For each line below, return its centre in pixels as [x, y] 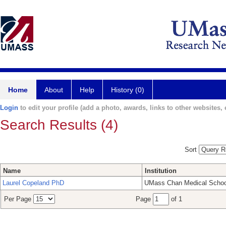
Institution [161, 171]
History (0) [128, 90]
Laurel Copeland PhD [33, 183]
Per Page [19, 199]
